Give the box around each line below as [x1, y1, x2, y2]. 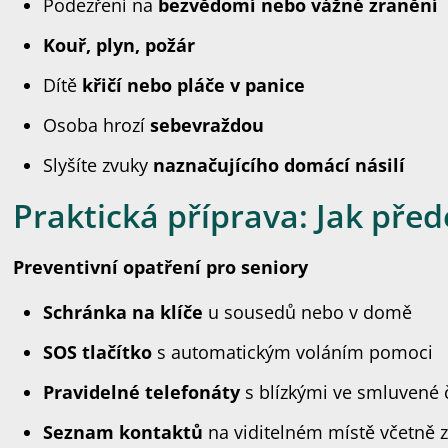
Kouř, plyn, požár [43, 33, 196, 57]
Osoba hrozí [43, 113, 151, 137]
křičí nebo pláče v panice [82, 73, 306, 97]
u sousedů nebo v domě [203, 300, 413, 324]
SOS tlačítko [43, 340, 153, 364]
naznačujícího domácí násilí [153, 153, 406, 177]
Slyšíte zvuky [43, 153, 154, 177]
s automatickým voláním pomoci [152, 340, 434, 364]
